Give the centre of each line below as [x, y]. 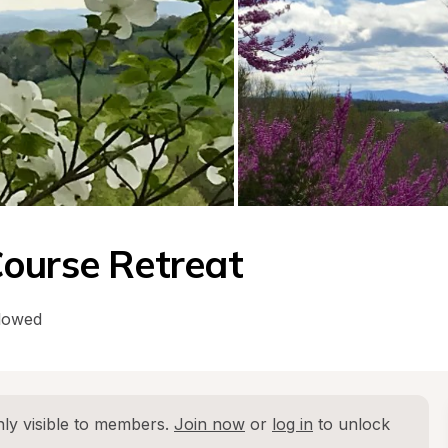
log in [292, 424]
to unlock [351, 424]
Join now [209, 424]
